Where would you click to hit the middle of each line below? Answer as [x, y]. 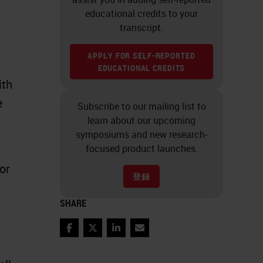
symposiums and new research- [141, 135]
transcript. [141, 28]
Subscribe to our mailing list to [141, 107]
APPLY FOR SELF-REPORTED [141, 56]
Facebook [89, 234]
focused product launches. [141, 149]
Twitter [107, 234]
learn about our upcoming [141, 121]
